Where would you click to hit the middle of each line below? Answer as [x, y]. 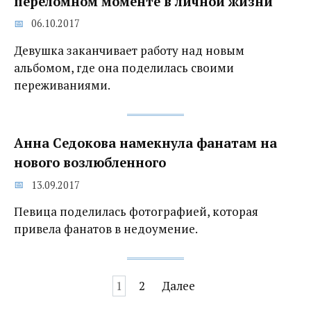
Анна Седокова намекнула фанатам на [145, 143]
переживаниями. [62, 85]
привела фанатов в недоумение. [106, 229]
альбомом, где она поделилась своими [124, 68]
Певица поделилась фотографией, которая [136, 212]
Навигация [44, 285]
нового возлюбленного [90, 163]
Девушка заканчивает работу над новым [129, 51]
